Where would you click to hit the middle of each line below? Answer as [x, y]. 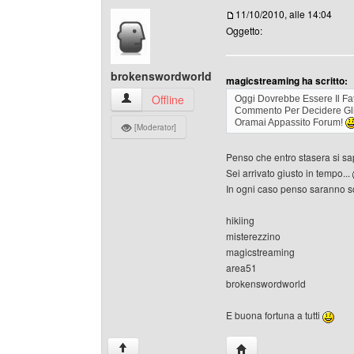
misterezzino [253, 236]
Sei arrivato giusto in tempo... [289, 173]
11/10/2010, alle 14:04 [284, 14]
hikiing [240, 220]
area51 [241, 268]
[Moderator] [154, 127]
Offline [168, 100]
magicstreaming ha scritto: [287, 81]
